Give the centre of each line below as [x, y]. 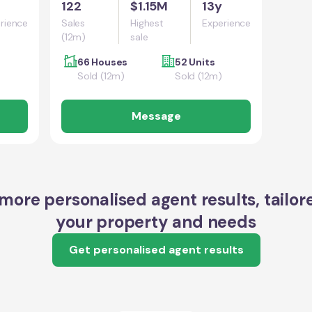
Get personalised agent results [156, 250]
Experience [226, 23]
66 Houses [103, 62]
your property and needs [156, 222]
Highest [147, 23]
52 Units [195, 62]
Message [156, 116]
